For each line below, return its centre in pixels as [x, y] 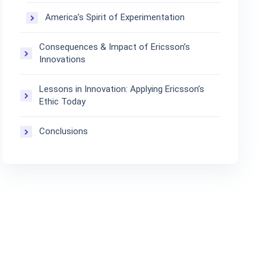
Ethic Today [63, 102]
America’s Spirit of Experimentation [115, 17]
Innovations [63, 59]
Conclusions [64, 131]
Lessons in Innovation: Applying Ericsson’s [122, 89]
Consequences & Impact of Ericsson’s [115, 47]
